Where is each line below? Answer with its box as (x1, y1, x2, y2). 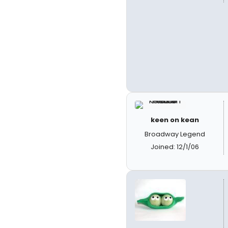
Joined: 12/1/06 (151, 141, 199, 152)
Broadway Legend (145, 129, 206, 139)
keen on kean (151, 115, 199, 125)
